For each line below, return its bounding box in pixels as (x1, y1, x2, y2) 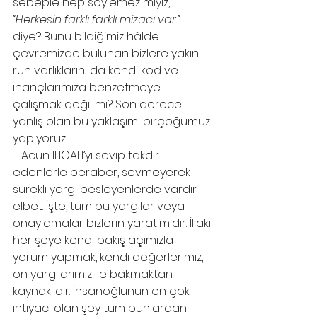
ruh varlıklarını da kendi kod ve (13, 62, 181, 79)
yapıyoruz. (13, 130, 67, 146)
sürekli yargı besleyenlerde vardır (13, 181, 200, 197)
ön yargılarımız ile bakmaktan (13, 266, 175, 282)
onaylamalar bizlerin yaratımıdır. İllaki (13, 215, 214, 231)
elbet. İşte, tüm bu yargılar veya (13, 198, 188, 214)
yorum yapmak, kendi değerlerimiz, (13, 249, 206, 265)
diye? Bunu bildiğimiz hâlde (13, 28, 162, 45)
